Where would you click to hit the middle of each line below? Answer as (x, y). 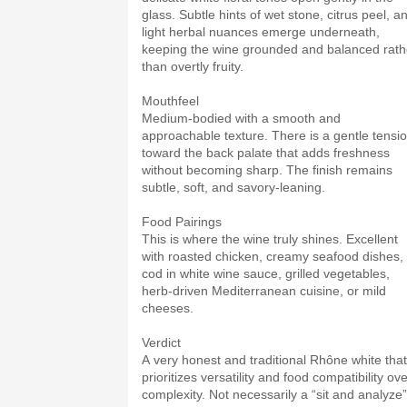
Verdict (161, 342)
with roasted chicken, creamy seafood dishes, (273, 256)
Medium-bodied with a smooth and (241, 118)
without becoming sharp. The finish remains (267, 170)
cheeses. (168, 308)
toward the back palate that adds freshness (266, 153)
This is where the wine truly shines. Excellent (270, 239)
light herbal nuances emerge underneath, (261, 32)
